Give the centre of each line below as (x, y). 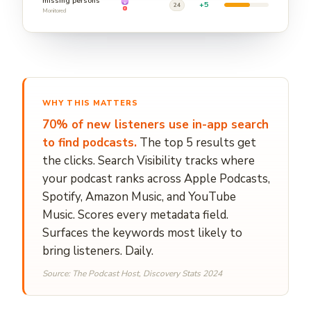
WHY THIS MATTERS (91, 103)
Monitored (54, 10)
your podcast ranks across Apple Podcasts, (156, 178)
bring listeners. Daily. (98, 251)
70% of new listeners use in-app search (155, 124)
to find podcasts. (90, 142)
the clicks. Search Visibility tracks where (149, 160)
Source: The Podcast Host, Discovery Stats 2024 (132, 273)
